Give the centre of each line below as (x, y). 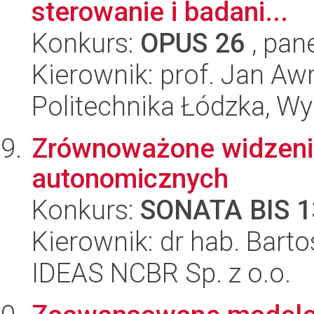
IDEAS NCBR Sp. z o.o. (161, 273)
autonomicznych (130, 178)
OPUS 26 (193, 43)
